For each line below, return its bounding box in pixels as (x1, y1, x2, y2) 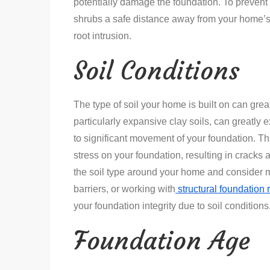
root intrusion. (74, 31, 131, 41)
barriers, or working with (74, 184, 175, 194)
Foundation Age (74, 225, 250, 256)
